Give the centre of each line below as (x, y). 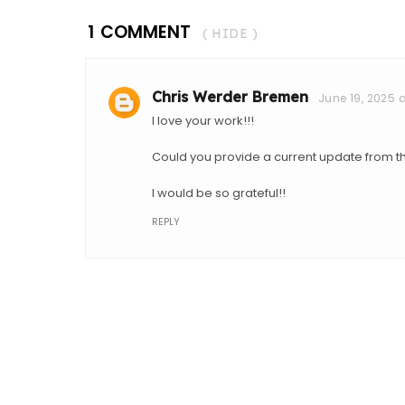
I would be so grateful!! (219, 193)
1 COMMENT (139, 33)
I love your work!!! (203, 121)
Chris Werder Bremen (230, 97)
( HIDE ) (230, 34)
